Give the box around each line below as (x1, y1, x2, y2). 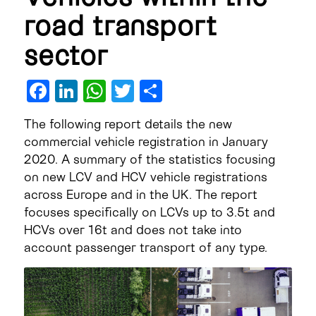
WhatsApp (105, 77, 212, 104)
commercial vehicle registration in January (23, 133, 268, 150)
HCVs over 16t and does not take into (23, 221, 242, 238)
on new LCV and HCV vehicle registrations (23, 169, 267, 185)
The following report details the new (23, 116, 232, 132)
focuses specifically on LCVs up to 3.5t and (23, 204, 275, 220)
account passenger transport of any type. (23, 239, 267, 255)
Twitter (133, 77, 205, 104)
